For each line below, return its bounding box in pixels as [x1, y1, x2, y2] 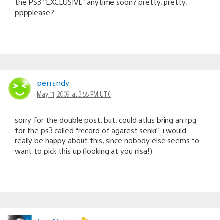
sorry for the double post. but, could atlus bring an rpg [15, 114, 196, 124]
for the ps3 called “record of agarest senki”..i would [15, 125, 186, 135]
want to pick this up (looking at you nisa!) [15, 145, 152, 155]
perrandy [37, 77, 69, 88]
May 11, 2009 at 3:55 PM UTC [37, 89, 111, 98]
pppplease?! [15, 7, 56, 17]
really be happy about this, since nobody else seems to [15, 135, 199, 145]
